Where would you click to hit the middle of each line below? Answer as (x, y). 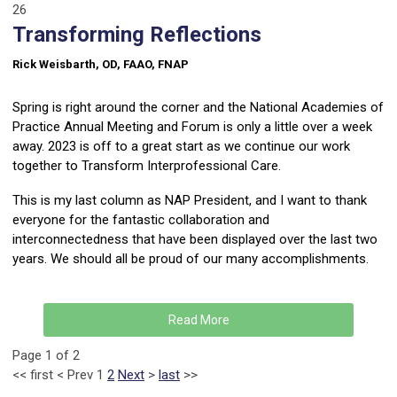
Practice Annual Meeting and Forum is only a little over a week (192, 127)
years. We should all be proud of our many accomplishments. (191, 259)
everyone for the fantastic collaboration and (141, 220)
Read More (198, 320)
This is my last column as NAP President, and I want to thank (190, 201)
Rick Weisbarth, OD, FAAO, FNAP (101, 65)
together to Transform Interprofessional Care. (147, 166)
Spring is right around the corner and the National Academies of (198, 108)
